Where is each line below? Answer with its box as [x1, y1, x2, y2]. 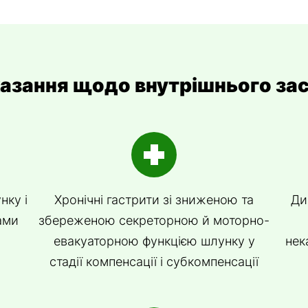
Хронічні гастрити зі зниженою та [54, 192, 254, 207]
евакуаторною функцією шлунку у [53, 233, 255, 248]
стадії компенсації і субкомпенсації [49, 254, 258, 269]
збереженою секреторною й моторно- [38, 212, 269, 228]
